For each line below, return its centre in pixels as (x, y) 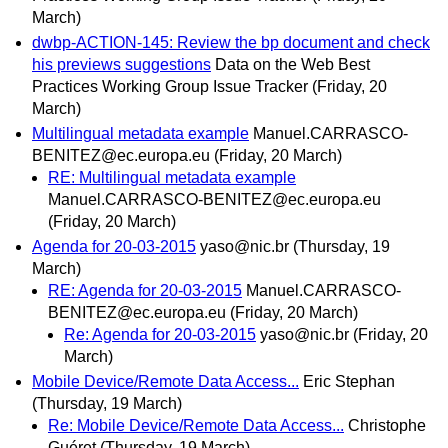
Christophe (387, 426)
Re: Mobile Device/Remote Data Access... (196, 426)
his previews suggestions (121, 64)
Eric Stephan (349, 382)
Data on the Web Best (292, 64)
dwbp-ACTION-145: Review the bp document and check (231, 42)
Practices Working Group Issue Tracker (170, 86)
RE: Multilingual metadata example (172, 177)
